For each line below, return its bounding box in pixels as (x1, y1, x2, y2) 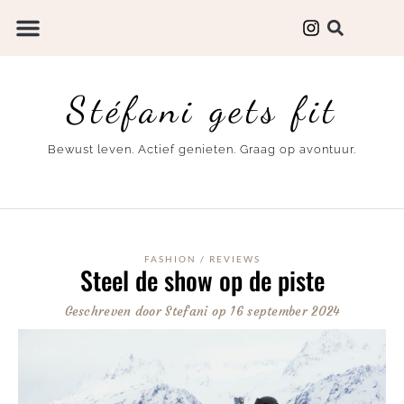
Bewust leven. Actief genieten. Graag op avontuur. (48, 142, 356, 157)
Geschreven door (64, 302, 162, 319)
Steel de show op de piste (79, 261, 325, 298)
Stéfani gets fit (66, 87, 338, 132)
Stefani (161, 302, 208, 319)
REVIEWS (208, 252, 261, 264)
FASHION (143, 252, 197, 264)
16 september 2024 (230, 302, 340, 319)
